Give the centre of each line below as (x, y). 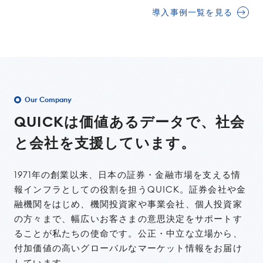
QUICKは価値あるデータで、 (115, 121)
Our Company (48, 99)
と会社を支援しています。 (105, 142)
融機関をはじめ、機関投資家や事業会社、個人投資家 (128, 204)
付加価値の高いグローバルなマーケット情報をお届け (128, 248)
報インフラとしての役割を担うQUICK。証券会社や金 (130, 189)
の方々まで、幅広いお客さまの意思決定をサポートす (128, 218)
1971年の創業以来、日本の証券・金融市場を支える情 (128, 174)
